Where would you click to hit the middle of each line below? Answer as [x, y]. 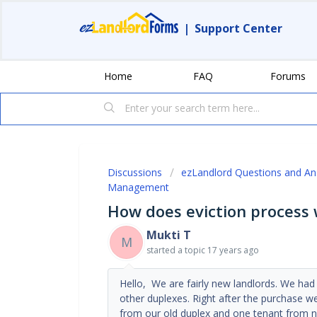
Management [138, 187]
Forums [288, 76]
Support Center [238, 28]
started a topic [177, 250]
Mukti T [169, 235]
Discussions [135, 172]
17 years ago [233, 250]
